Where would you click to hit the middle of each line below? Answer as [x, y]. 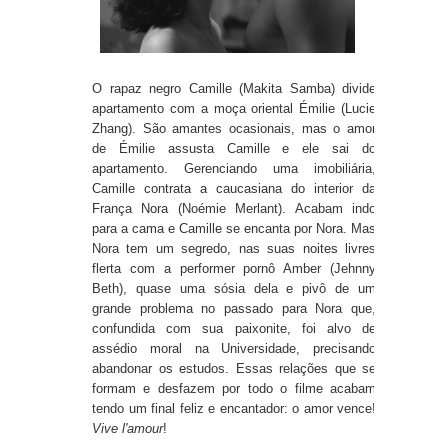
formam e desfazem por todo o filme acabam [234, 389]
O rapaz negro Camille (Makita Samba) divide [234, 89]
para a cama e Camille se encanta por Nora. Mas [234, 229]
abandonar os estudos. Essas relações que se [234, 369]
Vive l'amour [127, 429]
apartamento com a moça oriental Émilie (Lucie [234, 109]
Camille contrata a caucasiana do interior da [234, 189]
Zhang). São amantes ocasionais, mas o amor [234, 129]
